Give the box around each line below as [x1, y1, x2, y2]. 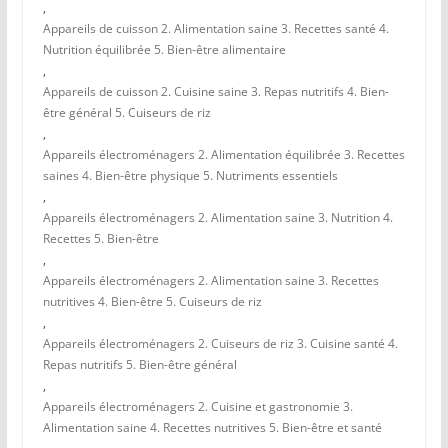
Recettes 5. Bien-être [42, 230, 159, 248]
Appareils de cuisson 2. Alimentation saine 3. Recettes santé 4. [42, 20, 389, 38]
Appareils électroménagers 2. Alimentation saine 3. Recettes [42, 272, 379, 290]
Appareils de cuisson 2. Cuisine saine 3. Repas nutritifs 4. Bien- [42, 83, 389, 101]
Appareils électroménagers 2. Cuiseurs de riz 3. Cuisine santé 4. [42, 335, 398, 353]
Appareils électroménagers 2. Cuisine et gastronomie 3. [42, 398, 353, 416]
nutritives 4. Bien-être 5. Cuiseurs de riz [42, 293, 262, 311]
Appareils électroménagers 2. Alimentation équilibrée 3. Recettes [42, 146, 405, 164]
